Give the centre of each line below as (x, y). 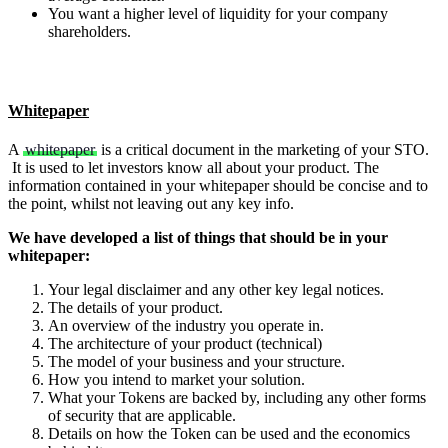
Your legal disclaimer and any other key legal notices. (216, 289)
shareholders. (89, 32)
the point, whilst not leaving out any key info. (151, 203)
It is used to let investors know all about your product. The (193, 167)
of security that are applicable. (142, 415)
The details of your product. (135, 307)
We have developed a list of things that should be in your (198, 237)
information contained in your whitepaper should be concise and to (218, 185)
